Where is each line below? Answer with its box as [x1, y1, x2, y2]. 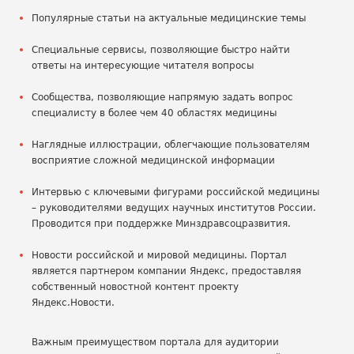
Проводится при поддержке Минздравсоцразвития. [32, 218, 291, 229]
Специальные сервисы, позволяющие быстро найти [32, 44, 290, 55]
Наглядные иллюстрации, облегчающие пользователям [32, 139, 310, 150]
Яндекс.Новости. [32, 297, 115, 308]
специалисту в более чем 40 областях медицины [32, 107, 277, 119]
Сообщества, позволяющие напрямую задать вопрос [32, 92, 293, 103]
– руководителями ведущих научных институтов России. [32, 202, 316, 213]
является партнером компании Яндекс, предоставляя [32, 265, 301, 277]
